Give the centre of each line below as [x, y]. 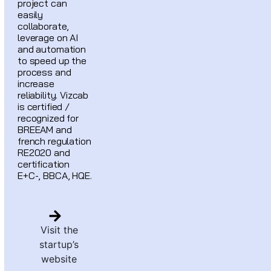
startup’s [59, 245]
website [59, 259]
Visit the [59, 230]
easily [31, 15]
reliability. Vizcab [53, 95]
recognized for [48, 118]
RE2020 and [44, 153]
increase [36, 84]
